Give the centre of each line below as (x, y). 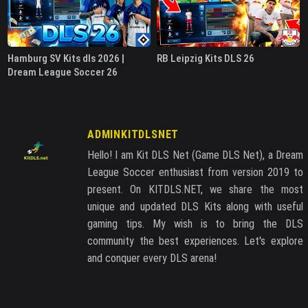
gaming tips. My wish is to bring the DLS (195, 224)
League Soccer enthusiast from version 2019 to (195, 173)
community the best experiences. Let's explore (195, 241)
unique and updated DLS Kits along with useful (195, 207)
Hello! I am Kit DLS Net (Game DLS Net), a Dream (195, 155)
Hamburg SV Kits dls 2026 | (66, 59)
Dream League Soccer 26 (63, 73)
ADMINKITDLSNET (133, 135)
